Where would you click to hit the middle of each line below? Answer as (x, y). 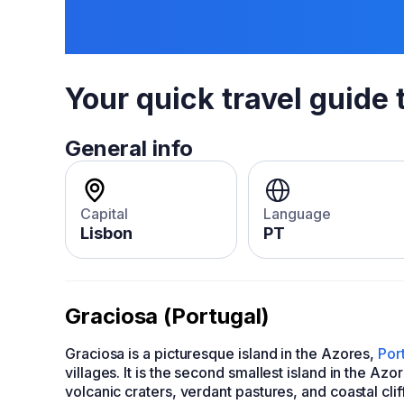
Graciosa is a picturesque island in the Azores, (222, 353)
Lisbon (106, 233)
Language (297, 214)
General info (129, 148)
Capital (104, 214)
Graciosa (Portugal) (167, 316)
